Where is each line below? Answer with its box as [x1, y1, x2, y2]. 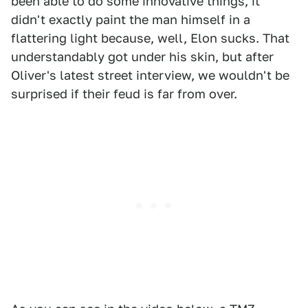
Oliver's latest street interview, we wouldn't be [11, 68, 289, 83]
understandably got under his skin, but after [11, 49, 274, 65]
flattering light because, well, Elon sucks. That [11, 31, 289, 46]
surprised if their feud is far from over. [11, 87, 237, 102]
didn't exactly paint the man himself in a [11, 12, 250, 27]
